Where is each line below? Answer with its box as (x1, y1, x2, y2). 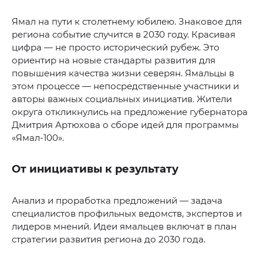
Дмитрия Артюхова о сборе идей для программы (12, 119, 239, 131)
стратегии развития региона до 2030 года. (12, 234, 205, 245)
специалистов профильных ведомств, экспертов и (12, 208, 242, 220)
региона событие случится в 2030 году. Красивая (12, 29, 235, 41)
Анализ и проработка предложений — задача (12, 195, 222, 207)
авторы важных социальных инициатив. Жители (12, 93, 232, 105)
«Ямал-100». (12, 132, 64, 144)
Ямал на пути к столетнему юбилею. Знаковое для (12, 16, 242, 28)
